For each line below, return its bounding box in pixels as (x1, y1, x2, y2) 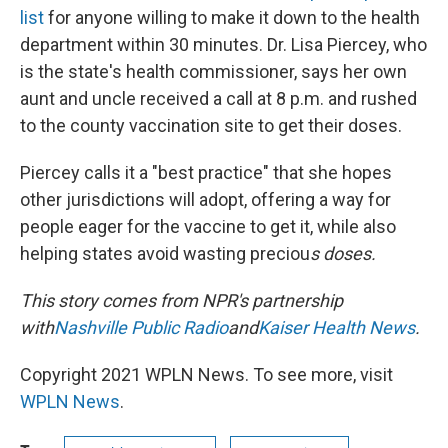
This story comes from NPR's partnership (20, 290, 343, 311)
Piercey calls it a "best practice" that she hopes (20, 162, 392, 183)
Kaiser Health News (258, 317, 415, 338)
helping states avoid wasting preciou (20, 243, 310, 264)
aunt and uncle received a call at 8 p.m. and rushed (20, 88, 417, 109)
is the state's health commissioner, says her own (20, 61, 407, 82)
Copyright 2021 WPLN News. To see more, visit (20, 364, 393, 385)
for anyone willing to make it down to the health (44, 7, 420, 28)
